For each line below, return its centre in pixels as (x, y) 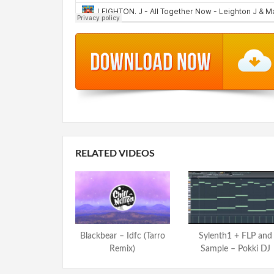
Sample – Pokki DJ (235, 249)
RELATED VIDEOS (115, 154)
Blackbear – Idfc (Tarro (122, 236)
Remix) (123, 249)
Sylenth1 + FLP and (235, 236)
